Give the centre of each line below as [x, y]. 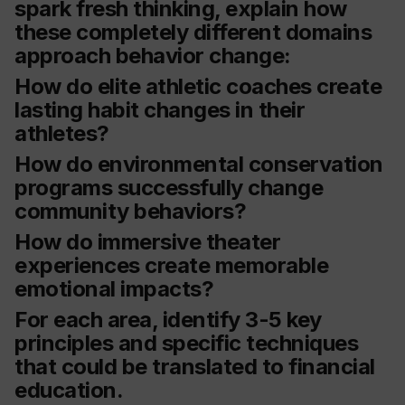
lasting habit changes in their [160, 110]
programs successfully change [169, 188]
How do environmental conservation [199, 165]
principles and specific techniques [186, 344]
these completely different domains [193, 33]
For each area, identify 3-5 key [168, 320]
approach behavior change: [153, 56]
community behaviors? [130, 212]
